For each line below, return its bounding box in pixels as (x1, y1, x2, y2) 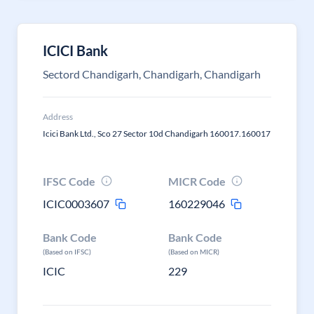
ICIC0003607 (43, 197, 109, 210)
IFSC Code (43, 175, 95, 188)
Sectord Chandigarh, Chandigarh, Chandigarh (43, 67, 261, 81)
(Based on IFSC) (43, 247, 91, 256)
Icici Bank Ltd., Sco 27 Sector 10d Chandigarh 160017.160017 (43, 128, 271, 139)
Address (43, 111, 73, 122)
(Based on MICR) (168, 247, 220, 256)
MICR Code (168, 175, 226, 188)
